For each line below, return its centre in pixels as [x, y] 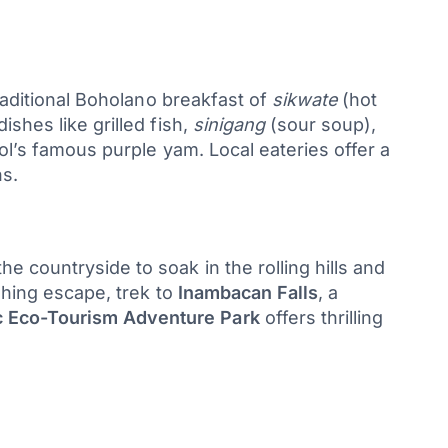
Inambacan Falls [248, 292]
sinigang [228, 124]
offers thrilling [321, 317]
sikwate [305, 99]
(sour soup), [320, 124]
